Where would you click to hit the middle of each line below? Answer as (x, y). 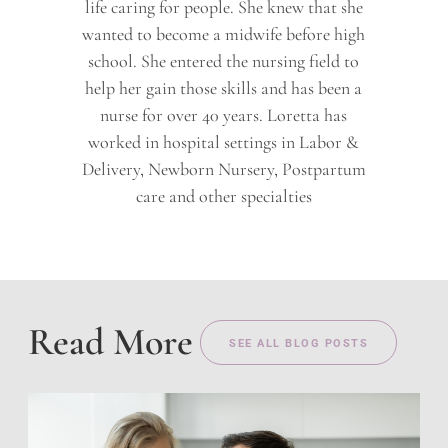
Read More (111, 342)
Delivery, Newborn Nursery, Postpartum (223, 169)
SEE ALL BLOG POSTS (299, 344)
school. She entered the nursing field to (224, 61)
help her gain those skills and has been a (224, 88)
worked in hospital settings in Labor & (224, 142)
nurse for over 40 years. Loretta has (224, 115)
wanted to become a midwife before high (224, 34)
